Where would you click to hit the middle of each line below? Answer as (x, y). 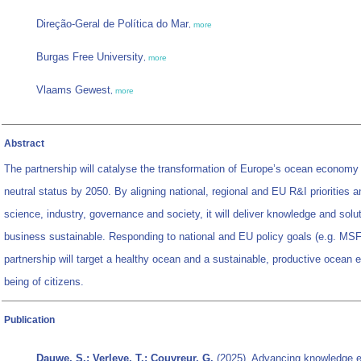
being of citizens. (44, 282)
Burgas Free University (90, 57)
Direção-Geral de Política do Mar (112, 24)
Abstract (24, 144)
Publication (29, 320)
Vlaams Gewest (73, 90)
